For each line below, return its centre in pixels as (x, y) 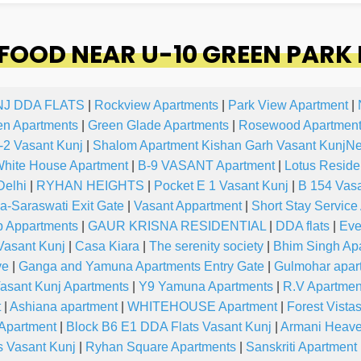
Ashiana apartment (64, 307)
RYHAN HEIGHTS (90, 186)
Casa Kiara (107, 247)
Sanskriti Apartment (301, 347)
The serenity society (206, 247)
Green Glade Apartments (158, 126)
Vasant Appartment (188, 206)
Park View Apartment (288, 106)
